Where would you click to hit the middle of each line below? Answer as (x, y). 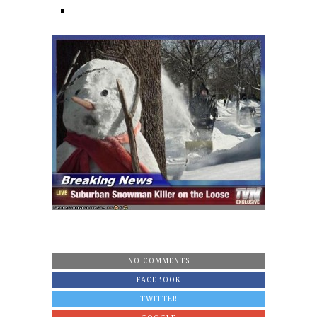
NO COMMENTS (158, 260)
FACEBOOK (158, 279)
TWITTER (158, 298)
